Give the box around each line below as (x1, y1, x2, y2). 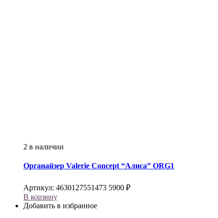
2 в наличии (23, 142, 64, 151)
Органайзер (23, 162, 66, 170)
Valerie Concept (66, 162, 119, 170)
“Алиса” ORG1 (119, 162, 174, 170)
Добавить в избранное (23, 201, 97, 210)
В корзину (23, 193, 57, 201)
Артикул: (23, 183, 56, 192)
